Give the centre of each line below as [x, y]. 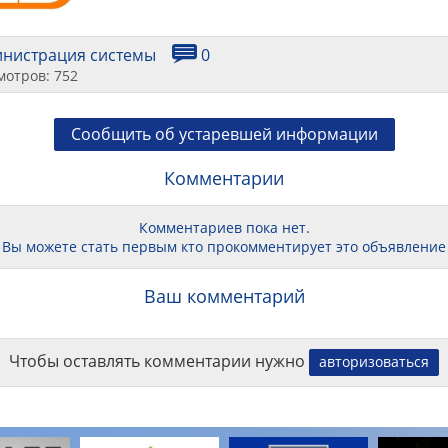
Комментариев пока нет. [224, 228]
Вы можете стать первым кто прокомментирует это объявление [224, 247]
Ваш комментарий [224, 296]
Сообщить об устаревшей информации [224, 134]
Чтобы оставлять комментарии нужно [159, 361]
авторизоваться [374, 362]
